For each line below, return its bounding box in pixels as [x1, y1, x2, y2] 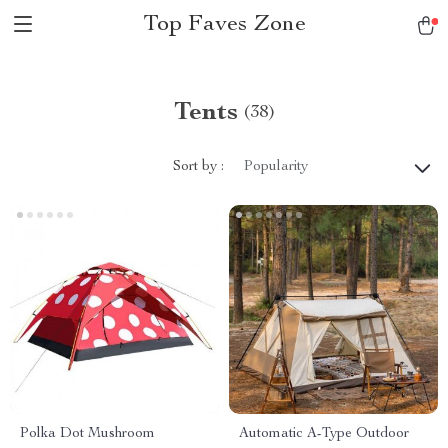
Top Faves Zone [142, 13, 306, 37]
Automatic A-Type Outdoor [239, 427, 409, 441]
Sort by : [173, 159, 224, 174]
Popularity [244, 160, 308, 174]
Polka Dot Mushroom [20, 427, 155, 441]
